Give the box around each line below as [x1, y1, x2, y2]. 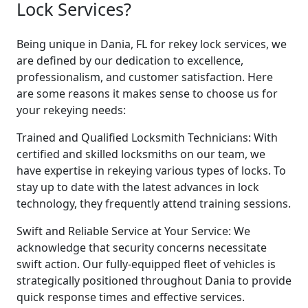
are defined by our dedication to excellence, [16, 52, 243, 68]
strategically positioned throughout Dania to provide [16, 272, 291, 288]
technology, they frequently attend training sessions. [16, 195, 291, 211]
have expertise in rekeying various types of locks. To [16, 162, 286, 178]
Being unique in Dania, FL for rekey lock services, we [16, 36, 287, 52]
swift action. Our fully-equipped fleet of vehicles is [16, 256, 276, 272]
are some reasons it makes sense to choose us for [16, 85, 278, 101]
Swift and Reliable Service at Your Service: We [16, 223, 250, 239]
